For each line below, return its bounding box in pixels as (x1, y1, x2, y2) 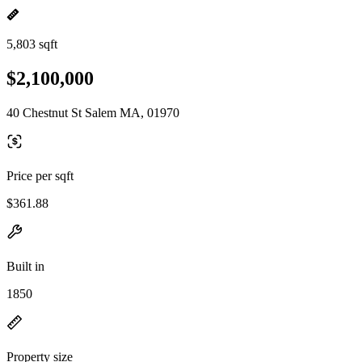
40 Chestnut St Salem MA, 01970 (6, 105, 179, 120)
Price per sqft (6, 168, 74, 183)
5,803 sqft (6, 37, 57, 51)
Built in (6, 259, 44, 273)
